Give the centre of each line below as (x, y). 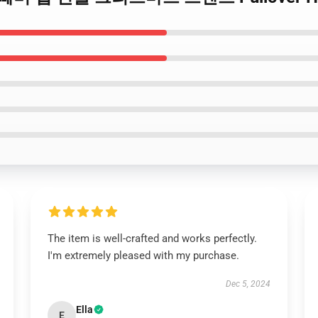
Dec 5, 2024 (248, 284)
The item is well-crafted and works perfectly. (152, 238)
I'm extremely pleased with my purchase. (143, 256)
